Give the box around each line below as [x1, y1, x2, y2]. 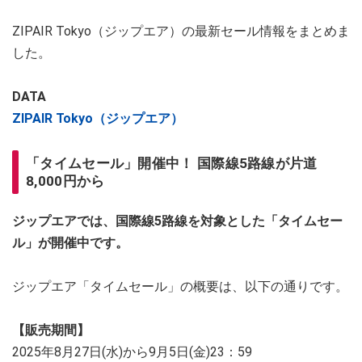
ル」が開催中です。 [12, 234, 128, 250]
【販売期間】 [12, 322, 90, 338]
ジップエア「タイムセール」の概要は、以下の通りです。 [12, 278, 348, 294]
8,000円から [26, 172, 105, 189]
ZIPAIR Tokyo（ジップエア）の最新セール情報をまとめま [12, 23, 350, 39]
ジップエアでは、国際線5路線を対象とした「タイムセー [12, 213, 343, 229]
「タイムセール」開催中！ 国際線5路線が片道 [26, 154, 318, 171]
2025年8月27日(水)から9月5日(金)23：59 [12, 343, 252, 360]
